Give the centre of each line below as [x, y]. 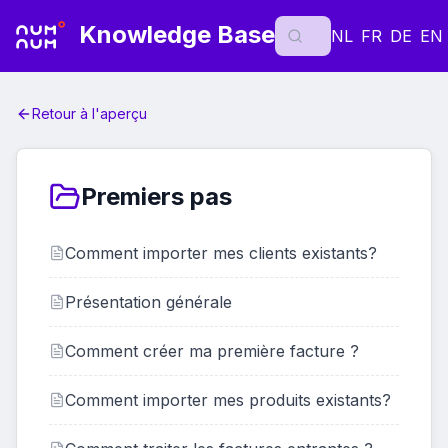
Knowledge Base [173, 35]
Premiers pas [156, 196]
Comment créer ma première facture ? [212, 351]
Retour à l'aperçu [89, 113]
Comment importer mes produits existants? [228, 400]
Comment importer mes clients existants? [221, 253]
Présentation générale [148, 302]
